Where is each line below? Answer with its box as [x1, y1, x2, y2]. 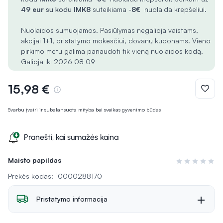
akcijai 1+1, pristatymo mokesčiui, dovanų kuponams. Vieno [21, 36, 211, 45]
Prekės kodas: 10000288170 [8, 172, 102, 180]
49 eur [21, 5, 46, 13]
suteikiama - [93, 5, 131, 13]
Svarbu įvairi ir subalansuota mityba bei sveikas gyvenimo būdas [8, 106, 161, 113]
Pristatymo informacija [36, 195, 108, 203]
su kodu [46, 5, 74, 13]
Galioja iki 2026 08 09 [21, 57, 95, 66]
